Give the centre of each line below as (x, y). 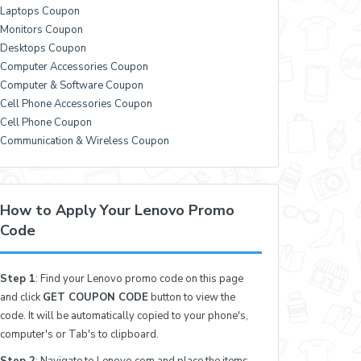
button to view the (192, 297)
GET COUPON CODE (96, 297)
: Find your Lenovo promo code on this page (140, 278)
